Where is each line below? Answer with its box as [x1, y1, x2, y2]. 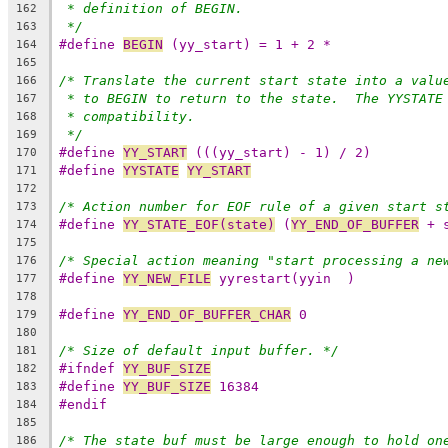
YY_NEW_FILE [123, 270, 211, 286]
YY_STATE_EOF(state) [123, 216, 275, 232]
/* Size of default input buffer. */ [59, 342, 339, 358]
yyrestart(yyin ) [211, 270, 355, 286]
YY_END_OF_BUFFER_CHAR [123, 306, 291, 322]
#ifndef [59, 360, 123, 376]
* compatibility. [67, 108, 195, 124]
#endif [59, 396, 107, 412]
